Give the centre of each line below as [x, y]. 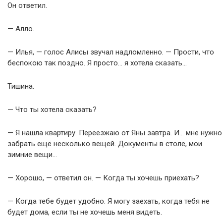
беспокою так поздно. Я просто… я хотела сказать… [97, 63]
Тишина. [21, 86]
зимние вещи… [32, 155]
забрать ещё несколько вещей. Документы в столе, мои [105, 144]
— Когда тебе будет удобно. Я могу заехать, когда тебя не [109, 201]
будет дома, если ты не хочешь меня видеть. [85, 212]
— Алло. [21, 29]
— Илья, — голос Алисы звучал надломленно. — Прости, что [111, 52]
